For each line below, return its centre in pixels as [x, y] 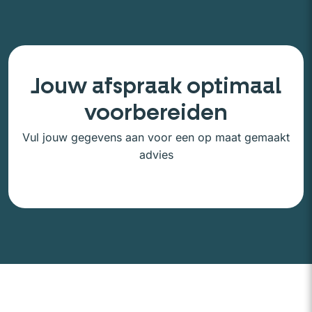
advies [156, 154]
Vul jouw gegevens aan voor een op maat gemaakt [156, 137]
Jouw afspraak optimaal [156, 86]
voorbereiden [156, 112]
